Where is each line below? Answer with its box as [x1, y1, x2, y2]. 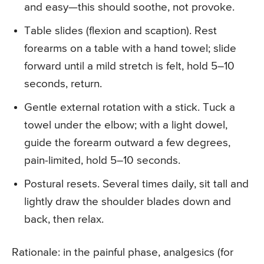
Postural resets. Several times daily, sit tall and [24, 179, 249, 190]
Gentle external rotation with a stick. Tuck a [24, 102, 235, 114]
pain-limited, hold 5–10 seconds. [24, 155, 180, 167]
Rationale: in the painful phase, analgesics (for [12, 247, 233, 259]
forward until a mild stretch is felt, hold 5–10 [24, 61, 235, 72]
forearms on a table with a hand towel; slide [24, 43, 236, 55]
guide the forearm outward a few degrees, [24, 137, 230, 149]
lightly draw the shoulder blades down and [24, 196, 231, 208]
